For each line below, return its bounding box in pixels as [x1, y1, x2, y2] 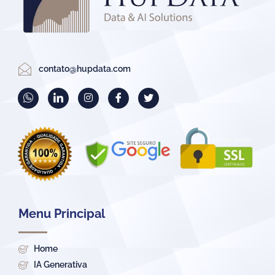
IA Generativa [34, 260, 87, 270]
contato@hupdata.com [38, 63, 131, 74]
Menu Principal [18, 206, 105, 222]
